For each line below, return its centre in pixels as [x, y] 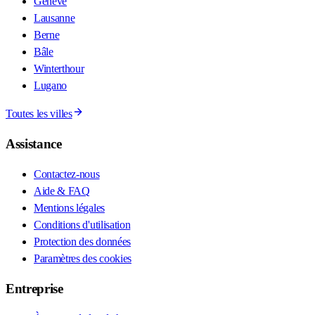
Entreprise [34, 288]
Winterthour [59, 69]
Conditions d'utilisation [82, 224]
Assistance [34, 144]
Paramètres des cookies [83, 258]
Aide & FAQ [62, 191]
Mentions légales [69, 207]
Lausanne [54, 18]
